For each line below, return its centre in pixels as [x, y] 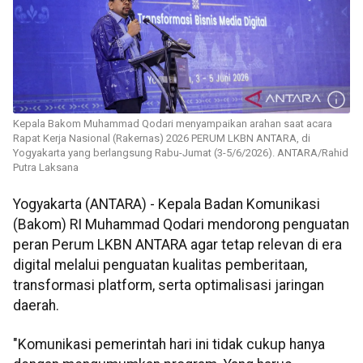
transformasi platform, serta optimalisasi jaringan [169, 286]
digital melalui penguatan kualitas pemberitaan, [160, 265]
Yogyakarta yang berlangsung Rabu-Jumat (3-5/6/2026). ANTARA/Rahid [181, 153]
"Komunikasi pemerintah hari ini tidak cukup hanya [169, 344]
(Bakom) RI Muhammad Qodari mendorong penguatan [181, 225]
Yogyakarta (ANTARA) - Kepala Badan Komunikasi [167, 205]
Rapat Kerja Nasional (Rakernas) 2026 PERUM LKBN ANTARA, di [162, 139]
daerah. [36, 306]
